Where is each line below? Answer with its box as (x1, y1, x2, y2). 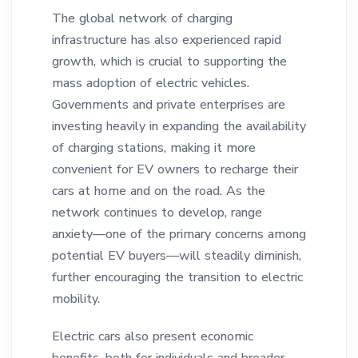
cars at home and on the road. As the (52, 182, 265, 200)
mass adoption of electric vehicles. (52, 74, 249, 92)
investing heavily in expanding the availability (52, 117, 306, 135)
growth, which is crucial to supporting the (52, 53, 287, 70)
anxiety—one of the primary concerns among (52, 225, 306, 243)
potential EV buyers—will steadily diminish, (52, 247, 301, 265)
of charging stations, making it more (52, 139, 256, 157)
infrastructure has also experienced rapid (52, 31, 281, 49)
